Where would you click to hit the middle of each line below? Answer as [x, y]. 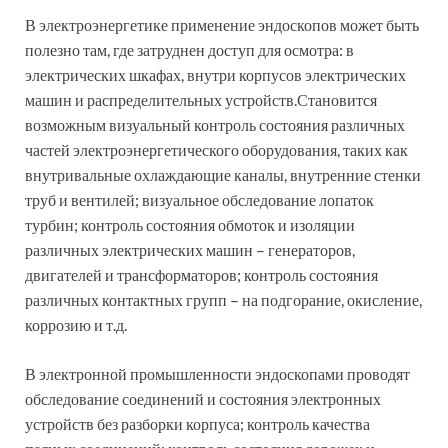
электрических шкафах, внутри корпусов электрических [215, 74]
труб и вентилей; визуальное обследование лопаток [199, 199]
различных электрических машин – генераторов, [190, 249]
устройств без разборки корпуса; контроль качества [197, 423]
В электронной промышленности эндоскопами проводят [217, 373]
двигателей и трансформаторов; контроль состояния [201, 274]
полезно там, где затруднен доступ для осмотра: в [189, 49]
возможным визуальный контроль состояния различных [215, 124]
